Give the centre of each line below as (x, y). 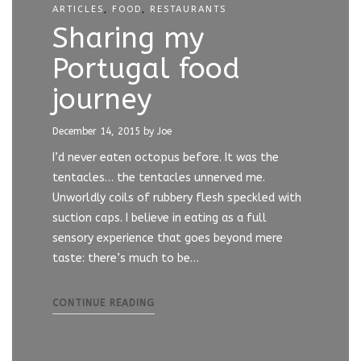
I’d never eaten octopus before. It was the (166, 158)
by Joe (158, 131)
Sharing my (128, 38)
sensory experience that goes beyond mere (168, 238)
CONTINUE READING (104, 303)
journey (102, 100)
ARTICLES (78, 9)
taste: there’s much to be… (126, 258)
